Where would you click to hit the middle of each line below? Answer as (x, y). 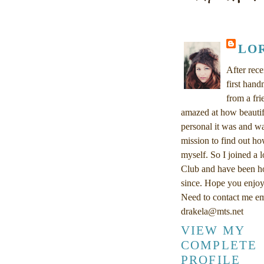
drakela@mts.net (212, 212)
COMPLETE (219, 245)
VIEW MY (213, 231)
